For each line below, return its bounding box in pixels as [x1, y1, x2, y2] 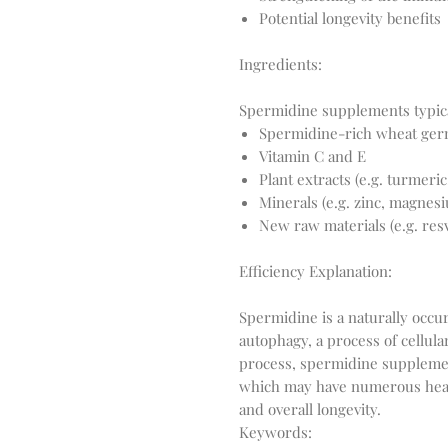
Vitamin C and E [259, 146, 366, 166]
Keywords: [239, 422, 312, 442]
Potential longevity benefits [259, 8, 441, 28]
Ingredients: [239, 54, 322, 74]
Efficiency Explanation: [239, 261, 392, 281]
